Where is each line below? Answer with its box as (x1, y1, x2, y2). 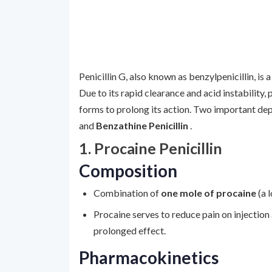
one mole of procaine (161, 187, 258, 199)
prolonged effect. (93, 225, 166, 236)
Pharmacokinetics (79, 247, 219, 268)
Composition (79, 160, 177, 181)
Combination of (93, 187, 161, 199)
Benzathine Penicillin (96, 120, 190, 131)
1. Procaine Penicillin (79, 139, 222, 157)
